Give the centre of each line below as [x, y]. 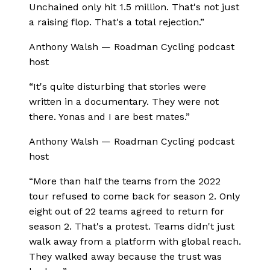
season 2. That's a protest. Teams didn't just [132, 226]
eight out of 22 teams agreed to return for [127, 211]
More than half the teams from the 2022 [127, 181]
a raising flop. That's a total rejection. [115, 22]
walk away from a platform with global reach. [135, 241]
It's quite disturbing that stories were [120, 86]
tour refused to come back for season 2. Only [134, 196]
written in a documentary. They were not [124, 101]
